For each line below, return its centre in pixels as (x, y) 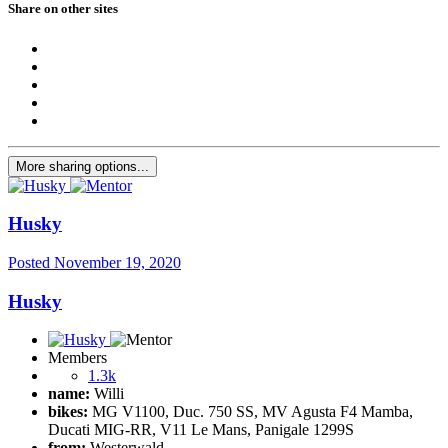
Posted (31, 263)
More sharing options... (82, 166)
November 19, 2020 (117, 263)
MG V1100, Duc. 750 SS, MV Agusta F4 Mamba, (250, 412)
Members (77, 358)
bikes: (68, 412)
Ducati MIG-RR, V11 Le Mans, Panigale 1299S (201, 430)
